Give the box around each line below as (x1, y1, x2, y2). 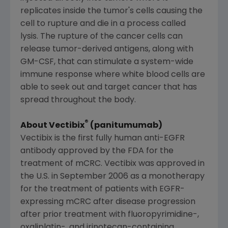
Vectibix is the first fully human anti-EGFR (20, 134, 185, 142)
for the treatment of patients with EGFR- (20, 185, 185, 193)
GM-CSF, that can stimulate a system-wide (20, 58, 193, 67)
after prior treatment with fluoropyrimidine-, (20, 210, 199, 219)
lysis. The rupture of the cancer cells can (20, 33, 183, 41)
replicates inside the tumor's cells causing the (20, 7, 203, 16)
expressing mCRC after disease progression (20, 197, 195, 206)
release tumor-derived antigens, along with (20, 45, 193, 54)
